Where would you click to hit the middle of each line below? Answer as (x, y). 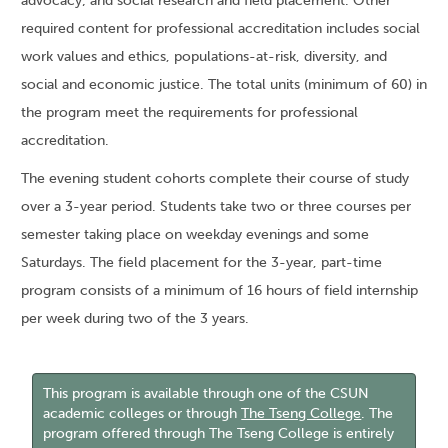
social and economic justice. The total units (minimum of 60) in (224, 84)
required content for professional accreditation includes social (220, 28)
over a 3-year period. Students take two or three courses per (216, 206)
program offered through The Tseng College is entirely (219, 433)
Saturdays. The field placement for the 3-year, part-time (201, 262)
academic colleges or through (142, 413)
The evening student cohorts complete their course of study (215, 178)
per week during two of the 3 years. (135, 318)
